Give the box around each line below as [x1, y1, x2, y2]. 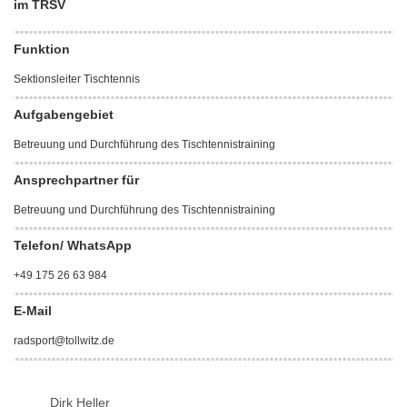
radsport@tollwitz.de [14, 334, 114, 347]
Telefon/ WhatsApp [14, 238, 132, 253]
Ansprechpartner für [14, 173, 139, 187]
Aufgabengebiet [14, 107, 114, 122]
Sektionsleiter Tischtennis [14, 73, 140, 85]
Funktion [14, 42, 70, 56]
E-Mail [14, 303, 52, 318]
